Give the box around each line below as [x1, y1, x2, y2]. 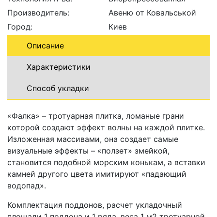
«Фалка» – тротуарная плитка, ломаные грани [7, 110, 184, 121]
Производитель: [7, 7, 69, 17]
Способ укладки [27, 83, 89, 93]
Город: [7, 21, 32, 31]
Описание [27, 40, 64, 50]
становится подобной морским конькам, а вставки [7, 157, 205, 167]
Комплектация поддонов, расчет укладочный [7, 200, 182, 210]
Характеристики [27, 62, 91, 72]
